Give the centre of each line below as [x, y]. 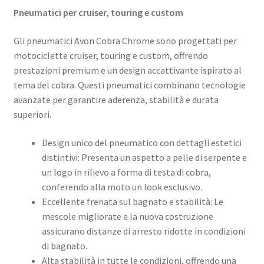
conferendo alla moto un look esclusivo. [122, 187]
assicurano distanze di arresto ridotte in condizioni [143, 231]
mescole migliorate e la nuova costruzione [127, 216]
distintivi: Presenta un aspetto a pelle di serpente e [144, 157]
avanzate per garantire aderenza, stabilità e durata [116, 100]
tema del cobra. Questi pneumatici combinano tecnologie [129, 85]
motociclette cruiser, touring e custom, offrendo [110, 56]
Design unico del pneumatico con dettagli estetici [141, 142]
